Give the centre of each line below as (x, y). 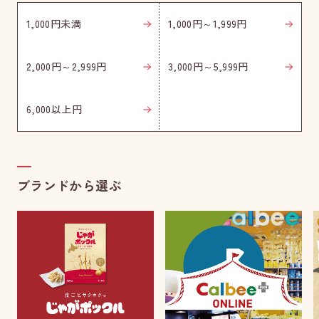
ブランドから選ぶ (69, 185)
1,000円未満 (54, 24)
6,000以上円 (54, 109)
